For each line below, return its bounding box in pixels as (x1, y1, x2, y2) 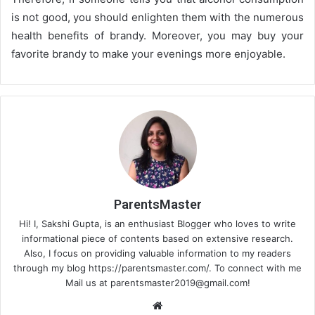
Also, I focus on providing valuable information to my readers (24, 247, 291, 259)
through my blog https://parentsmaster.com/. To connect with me (13, 262, 302, 274)
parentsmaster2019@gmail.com (110, 277, 247, 288)
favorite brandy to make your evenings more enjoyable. (11, 47, 285, 60)
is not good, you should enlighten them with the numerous (11, 11, 304, 24)
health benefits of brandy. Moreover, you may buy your (11, 29, 304, 42)
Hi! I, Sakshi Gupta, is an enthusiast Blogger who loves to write (19, 218, 296, 229)
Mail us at (65, 277, 110, 288)
